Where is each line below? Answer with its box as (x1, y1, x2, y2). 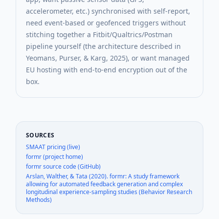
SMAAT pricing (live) (26, 143, 80, 151)
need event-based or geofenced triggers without (26, 18, 186, 27)
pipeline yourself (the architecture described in (26, 42, 181, 51)
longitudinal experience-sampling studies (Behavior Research (26, 188, 192, 196)
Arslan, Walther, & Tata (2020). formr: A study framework (26, 172, 179, 180)
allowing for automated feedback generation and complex (26, 180, 183, 188)
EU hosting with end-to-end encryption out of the (26, 65, 187, 74)
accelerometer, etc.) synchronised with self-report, (26, 6, 190, 16)
